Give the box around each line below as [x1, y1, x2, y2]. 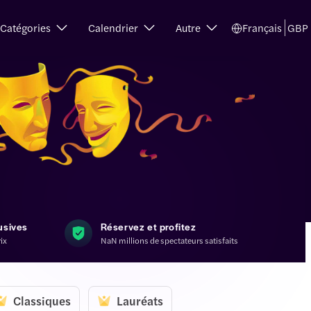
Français [242, 20, 282, 35]
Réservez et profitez [100, 219, 196, 233]
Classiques [13, 292, 71, 310]
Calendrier [87, 20, 138, 35]
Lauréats [117, 292, 163, 310]
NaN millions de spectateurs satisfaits [100, 234, 238, 246]
